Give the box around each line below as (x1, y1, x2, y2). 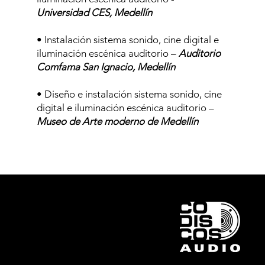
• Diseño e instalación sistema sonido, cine (36, 88, 222, 100)
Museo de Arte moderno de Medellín (36, 115, 198, 127)
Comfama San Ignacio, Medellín (36, 61, 175, 73)
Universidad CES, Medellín (36, 7, 152, 18)
